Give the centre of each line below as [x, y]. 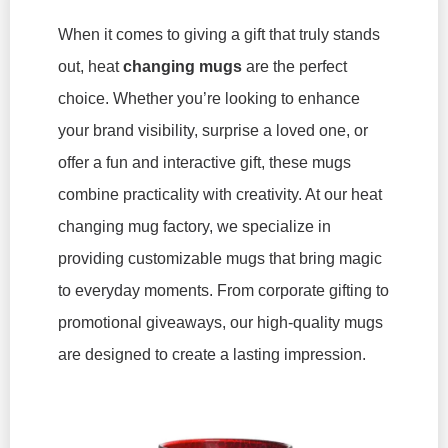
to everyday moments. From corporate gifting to [223, 290]
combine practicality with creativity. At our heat [220, 194]
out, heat [90, 66]
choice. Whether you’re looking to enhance [209, 98]
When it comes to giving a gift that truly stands [219, 34]
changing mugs [182, 66]
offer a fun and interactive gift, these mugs [204, 162]
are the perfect [294, 66]
